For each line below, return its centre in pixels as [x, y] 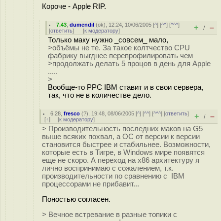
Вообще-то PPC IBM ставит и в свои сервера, [126, 87]
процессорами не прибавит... [91, 184]
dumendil [82, 25]
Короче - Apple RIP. [74, 6]
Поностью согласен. [76, 199]
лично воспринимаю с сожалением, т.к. [108, 168]
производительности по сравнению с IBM [113, 176]
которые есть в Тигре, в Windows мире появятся [123, 152]
